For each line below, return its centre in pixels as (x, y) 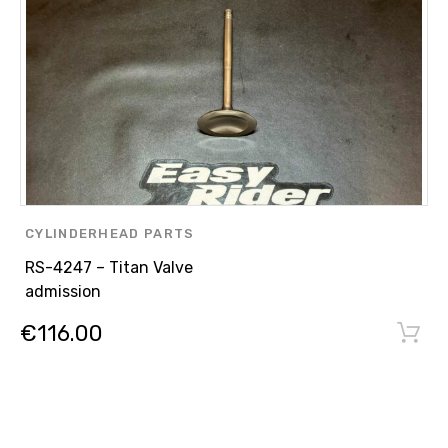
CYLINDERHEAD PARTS (110, 234)
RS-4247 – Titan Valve (109, 268)
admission (63, 292)
